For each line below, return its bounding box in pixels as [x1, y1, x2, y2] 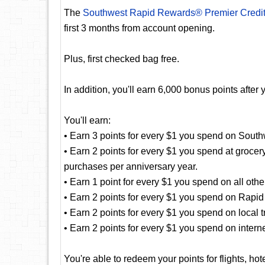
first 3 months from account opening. [64, 23, 215, 33]
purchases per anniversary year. [64, 161, 198, 172]
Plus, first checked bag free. [64, 54, 179, 64]
